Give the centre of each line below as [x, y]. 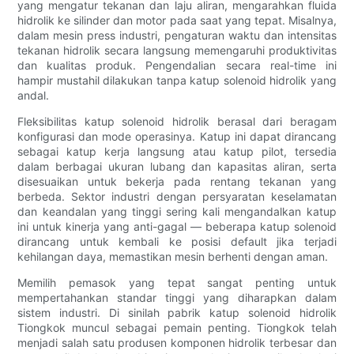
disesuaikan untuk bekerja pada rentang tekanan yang [177, 181]
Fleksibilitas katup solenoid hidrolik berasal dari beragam [177, 121]
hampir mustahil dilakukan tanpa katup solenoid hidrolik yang [177, 80]
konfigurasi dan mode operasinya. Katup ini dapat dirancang [177, 136]
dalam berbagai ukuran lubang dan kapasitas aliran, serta [177, 166]
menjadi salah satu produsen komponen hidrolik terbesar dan [177, 342]
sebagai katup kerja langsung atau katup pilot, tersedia [177, 151]
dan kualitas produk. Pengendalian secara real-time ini [177, 65]
